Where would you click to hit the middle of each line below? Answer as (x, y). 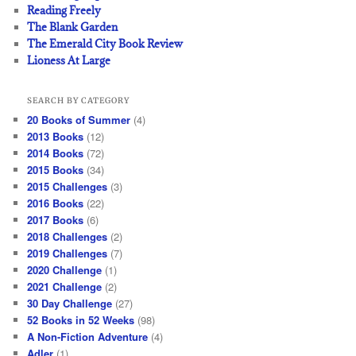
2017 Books (56, 219)
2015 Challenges (68, 186)
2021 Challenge (65, 286)
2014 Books (56, 153)
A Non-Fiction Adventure (88, 336)
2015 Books (56, 169)
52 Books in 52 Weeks (81, 319)
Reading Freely (64, 11)
